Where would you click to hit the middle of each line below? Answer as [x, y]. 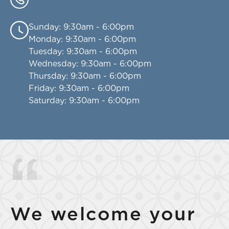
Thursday [47, 76]
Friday [41, 88]
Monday [45, 39]
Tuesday [45, 51]
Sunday [44, 27]
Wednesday [52, 63]
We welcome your [103, 213]
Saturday [47, 100]
